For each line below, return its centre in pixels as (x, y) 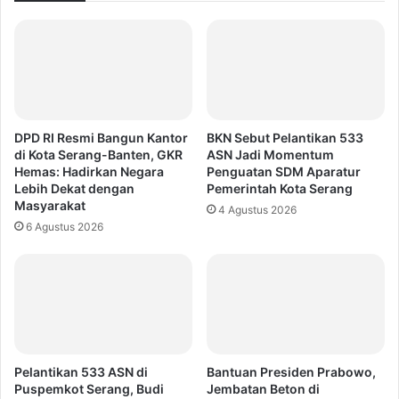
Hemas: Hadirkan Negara (89, 172)
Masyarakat (50, 206)
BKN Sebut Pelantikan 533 (285, 138)
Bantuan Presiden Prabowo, (291, 372)
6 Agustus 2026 (65, 227)
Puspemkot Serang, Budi (89, 389)
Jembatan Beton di (263, 389)
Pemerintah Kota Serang (280, 189)
